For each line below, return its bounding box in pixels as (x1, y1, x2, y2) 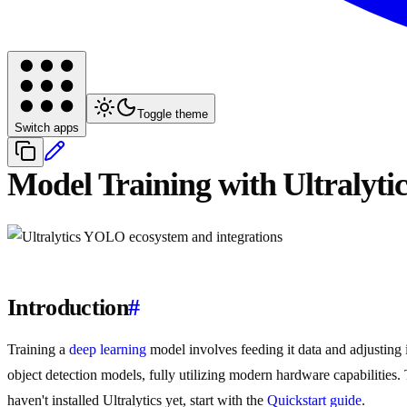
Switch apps (15, 121, 79, 135)
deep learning (69, 342, 146, 358)
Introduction (7, 294, 129, 322)
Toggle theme (137, 107, 208, 122)
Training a (7, 342, 69, 358)
